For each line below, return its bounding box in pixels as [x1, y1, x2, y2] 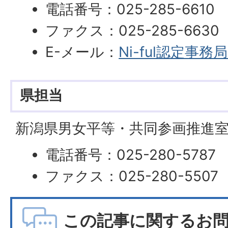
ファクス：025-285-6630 [45, 22, 220, 40]
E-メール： [45, 43, 119, 61]
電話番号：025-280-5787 [45, 146, 216, 163]
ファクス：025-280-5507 [45, 167, 219, 185]
